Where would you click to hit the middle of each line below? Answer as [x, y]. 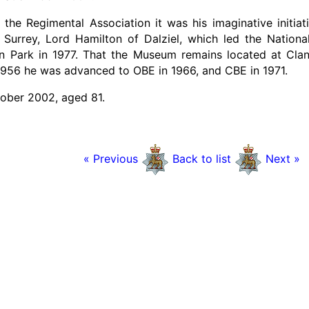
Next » [282, 158]
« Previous [112, 158]
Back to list [201, 158]
